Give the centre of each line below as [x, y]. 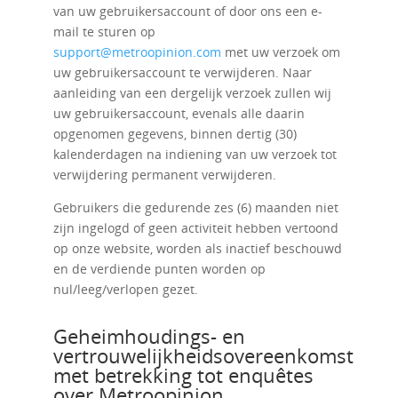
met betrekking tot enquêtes [183, 375]
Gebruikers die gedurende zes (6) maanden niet [195, 207]
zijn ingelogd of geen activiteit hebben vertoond [195, 228]
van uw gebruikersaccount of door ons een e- [187, 11]
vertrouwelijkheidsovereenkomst [203, 355]
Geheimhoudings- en [149, 336]
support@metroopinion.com [137, 52]
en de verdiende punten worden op [159, 269]
